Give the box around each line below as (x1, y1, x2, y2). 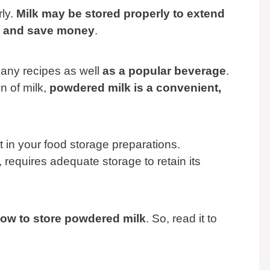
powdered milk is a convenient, (49, 81, 221, 94)
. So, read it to (146, 212, 217, 225)
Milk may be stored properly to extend (16, 7, 225, 20)
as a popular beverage (102, 64, 226, 77)
